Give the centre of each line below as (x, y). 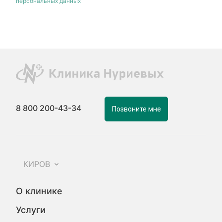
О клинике (39, 191)
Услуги (31, 210)
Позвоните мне (136, 109)
